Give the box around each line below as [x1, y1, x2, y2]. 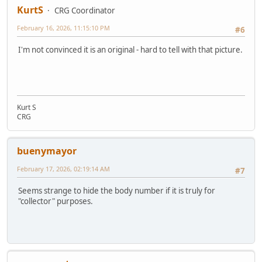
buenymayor [17, 144, 77, 157]
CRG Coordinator [54, 5, 115, 16]
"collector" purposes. [18, 195, 93, 206]
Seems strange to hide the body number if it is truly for [18, 185, 215, 196]
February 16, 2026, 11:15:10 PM [17, 23, 110, 32]
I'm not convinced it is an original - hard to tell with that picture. [18, 44, 243, 55]
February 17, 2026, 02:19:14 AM [17, 164, 110, 173]
